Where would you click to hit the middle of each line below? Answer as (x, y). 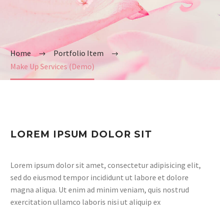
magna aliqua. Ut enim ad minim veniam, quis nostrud (100, 190)
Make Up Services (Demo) (52, 66)
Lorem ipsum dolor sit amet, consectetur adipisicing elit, (106, 165)
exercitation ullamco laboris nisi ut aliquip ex (85, 202)
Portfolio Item (79, 53)
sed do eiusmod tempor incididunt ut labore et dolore (99, 177)
